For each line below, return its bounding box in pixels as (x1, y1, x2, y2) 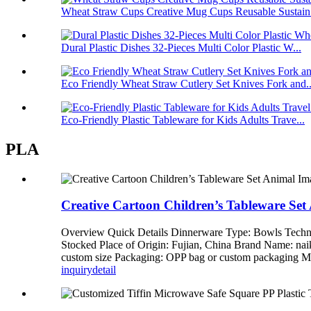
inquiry (61, 264, 92, 276)
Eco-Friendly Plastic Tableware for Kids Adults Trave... (61, 113, 305, 126)
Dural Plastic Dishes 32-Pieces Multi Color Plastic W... (61, 41, 301, 53)
